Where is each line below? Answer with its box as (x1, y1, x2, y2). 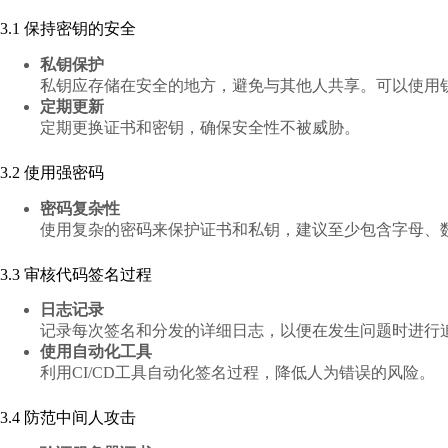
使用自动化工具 (40, 343, 152, 361)
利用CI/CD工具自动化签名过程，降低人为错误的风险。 (40, 364, 435, 382)
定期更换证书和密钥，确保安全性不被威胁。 (40, 118, 360, 136)
